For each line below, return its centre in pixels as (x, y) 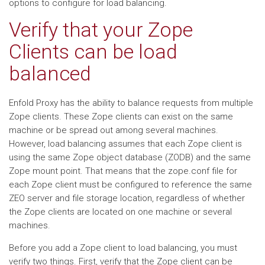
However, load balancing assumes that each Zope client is (125, 144)
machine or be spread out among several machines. (114, 130)
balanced (50, 73)
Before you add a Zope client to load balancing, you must (123, 248)
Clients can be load (93, 51)
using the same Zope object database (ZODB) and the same (130, 157)
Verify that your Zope (101, 30)
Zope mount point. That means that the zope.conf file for (123, 171)
